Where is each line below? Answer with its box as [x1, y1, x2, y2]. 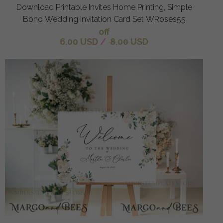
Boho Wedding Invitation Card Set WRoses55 [22, 14, 186, 24]
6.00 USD [60, 36, 98, 47]
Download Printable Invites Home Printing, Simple [16, 2, 192, 12]
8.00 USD [108, 36, 148, 47]
